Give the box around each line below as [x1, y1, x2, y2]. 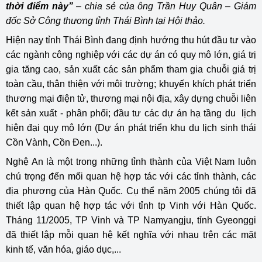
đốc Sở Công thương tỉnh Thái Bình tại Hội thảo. [6, 16, 205, 26]
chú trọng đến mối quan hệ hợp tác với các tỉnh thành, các [6, 171, 256, 182]
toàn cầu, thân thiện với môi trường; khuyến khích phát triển [6, 79, 256, 89]
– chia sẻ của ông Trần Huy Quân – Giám [73, 1, 256, 12]
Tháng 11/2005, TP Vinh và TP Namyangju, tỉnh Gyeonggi [6, 215, 256, 226]
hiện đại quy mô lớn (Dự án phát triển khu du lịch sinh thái [6, 123, 256, 133]
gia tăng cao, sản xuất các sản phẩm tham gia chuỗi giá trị [6, 64, 256, 75]
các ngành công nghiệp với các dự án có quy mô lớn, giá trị [6, 50, 256, 60]
